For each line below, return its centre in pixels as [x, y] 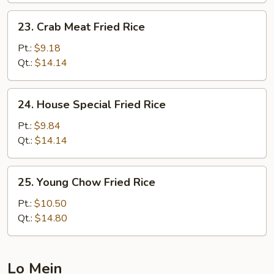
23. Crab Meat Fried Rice [81, 27]
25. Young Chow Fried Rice [87, 182]
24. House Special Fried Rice [92, 105]
